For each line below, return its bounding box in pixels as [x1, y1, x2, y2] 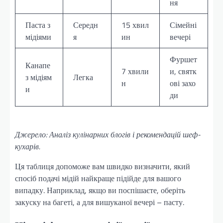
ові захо [170, 77, 196, 89]
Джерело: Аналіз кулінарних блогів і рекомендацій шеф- [15, 128, 200, 140]
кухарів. [15, 140, 40, 152]
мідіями [25, 30, 51, 43]
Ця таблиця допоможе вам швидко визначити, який [15, 160, 190, 172]
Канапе [25, 59, 50, 71]
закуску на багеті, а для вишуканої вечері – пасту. [15, 196, 184, 208]
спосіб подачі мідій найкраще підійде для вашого [15, 172, 181, 184]
